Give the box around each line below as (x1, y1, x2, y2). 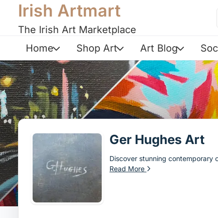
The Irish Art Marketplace (18, 24, 136, 36)
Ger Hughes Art (109, 132, 205, 147)
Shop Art (76, 42, 117, 54)
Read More (109, 164, 146, 173)
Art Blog (140, 42, 178, 54)
